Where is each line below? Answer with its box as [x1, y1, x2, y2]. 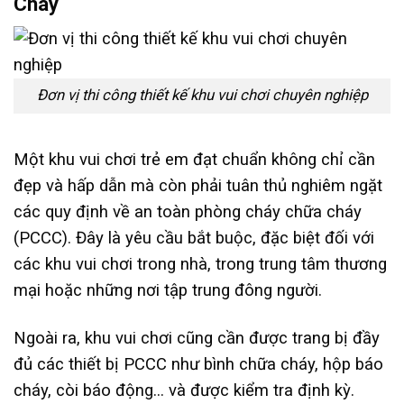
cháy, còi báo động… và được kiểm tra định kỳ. [14, 381, 354, 401]
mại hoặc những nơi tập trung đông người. [14, 280, 322, 301]
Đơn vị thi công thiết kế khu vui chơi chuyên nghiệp [36, 87, 368, 105]
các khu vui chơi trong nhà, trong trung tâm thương [14, 254, 387, 275]
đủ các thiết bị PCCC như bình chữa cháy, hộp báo [14, 354, 383, 375]
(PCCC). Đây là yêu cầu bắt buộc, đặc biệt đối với [14, 228, 374, 249]
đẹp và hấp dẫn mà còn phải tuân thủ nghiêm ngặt [14, 176, 382, 197]
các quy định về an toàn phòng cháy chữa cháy [14, 202, 362, 223]
